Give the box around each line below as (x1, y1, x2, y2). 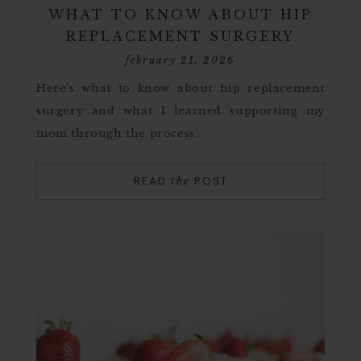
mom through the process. (36, 127, 198, 140)
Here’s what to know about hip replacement (36, 81, 325, 95)
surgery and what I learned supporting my (36, 104, 325, 118)
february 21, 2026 (126, 54, 235, 66)
